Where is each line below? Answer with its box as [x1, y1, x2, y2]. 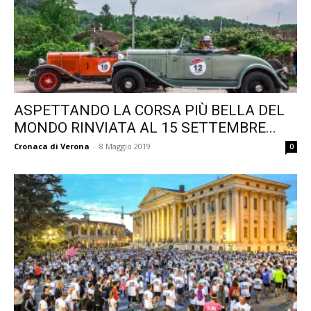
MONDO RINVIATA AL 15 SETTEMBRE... [14, 119, 276, 137]
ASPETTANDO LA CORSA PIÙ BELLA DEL [14, 102, 285, 119]
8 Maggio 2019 [99, 141, 151, 152]
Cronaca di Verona [14, 141, 90, 152]
